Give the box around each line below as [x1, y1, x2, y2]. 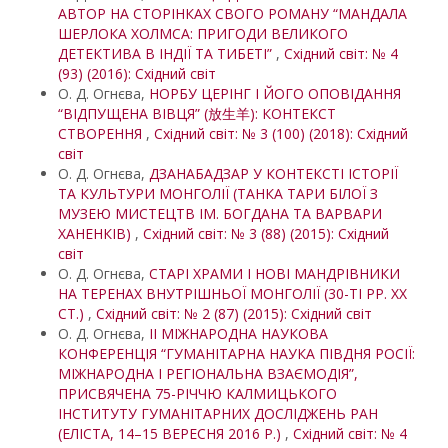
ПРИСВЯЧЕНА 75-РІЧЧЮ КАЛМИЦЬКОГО [58, 384, 337, 403]
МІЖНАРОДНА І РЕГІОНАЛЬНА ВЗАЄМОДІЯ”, [58, 364, 358, 383]
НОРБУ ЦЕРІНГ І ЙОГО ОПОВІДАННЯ [149, 84, 401, 103]
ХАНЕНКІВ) [58, 224, 135, 243]
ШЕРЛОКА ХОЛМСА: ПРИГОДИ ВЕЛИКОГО [58, 24, 348, 43]
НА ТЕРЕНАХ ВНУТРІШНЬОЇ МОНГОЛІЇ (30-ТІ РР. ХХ [58, 284, 407, 303]
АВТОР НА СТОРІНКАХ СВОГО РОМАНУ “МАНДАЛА [58, 4, 407, 23]
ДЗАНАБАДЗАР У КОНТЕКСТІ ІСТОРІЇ [149, 164, 398, 183]
